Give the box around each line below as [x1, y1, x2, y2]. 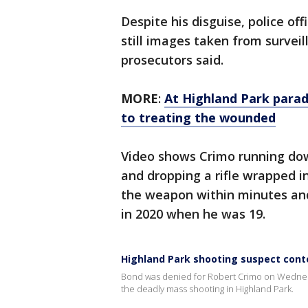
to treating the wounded [121, 109, 276, 126]
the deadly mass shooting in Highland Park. [121, 283, 294, 296]
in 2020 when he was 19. [121, 206, 265, 223]
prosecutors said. [121, 52, 223, 69]
